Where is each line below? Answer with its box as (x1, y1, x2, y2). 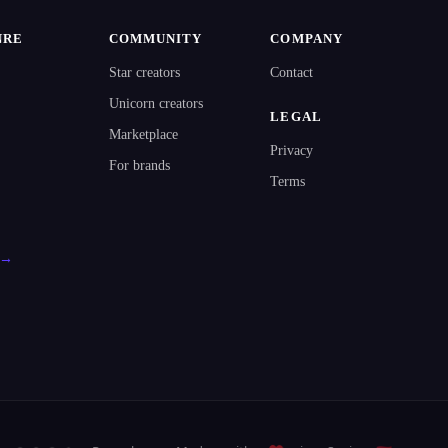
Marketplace (108, 127, 178, 142)
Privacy (270, 143, 314, 158)
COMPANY (270, 31, 343, 46)
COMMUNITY (108, 31, 203, 46)
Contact (270, 65, 314, 80)
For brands (108, 158, 170, 173)
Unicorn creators (108, 96, 203, 111)
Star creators (108, 65, 180, 80)
